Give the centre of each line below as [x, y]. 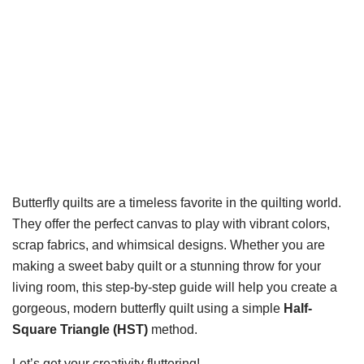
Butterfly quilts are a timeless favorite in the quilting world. [177, 203]
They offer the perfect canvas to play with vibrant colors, [171, 224]
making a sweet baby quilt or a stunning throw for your [167, 266]
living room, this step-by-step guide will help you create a [175, 287]
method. [173, 329]
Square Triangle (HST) [80, 329]
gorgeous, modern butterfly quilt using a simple [148, 308]
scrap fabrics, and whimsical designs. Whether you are [169, 245]
